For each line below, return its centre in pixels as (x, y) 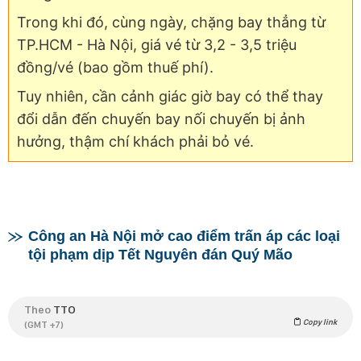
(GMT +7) (44, 325)
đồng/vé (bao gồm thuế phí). (115, 68)
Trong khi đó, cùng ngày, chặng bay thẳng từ (171, 23)
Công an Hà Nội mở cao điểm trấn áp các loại (184, 237)
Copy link (319, 322)
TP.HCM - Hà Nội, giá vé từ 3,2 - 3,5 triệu (157, 45)
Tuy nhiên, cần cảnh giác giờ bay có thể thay (170, 97)
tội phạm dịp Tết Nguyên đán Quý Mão (160, 255)
